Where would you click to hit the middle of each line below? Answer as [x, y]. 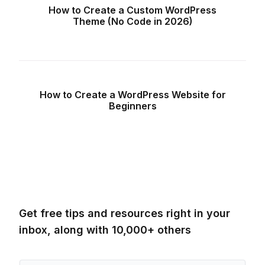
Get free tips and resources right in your [125, 214]
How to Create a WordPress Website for [132, 94]
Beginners [132, 106]
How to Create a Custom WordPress [132, 10]
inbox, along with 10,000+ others [105, 230]
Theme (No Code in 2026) [132, 21]
